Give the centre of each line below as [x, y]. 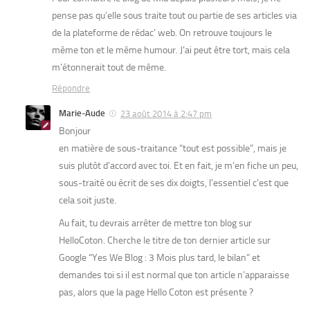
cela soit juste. [88, 200]
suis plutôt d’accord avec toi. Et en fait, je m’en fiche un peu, [179, 165]
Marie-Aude [82, 113]
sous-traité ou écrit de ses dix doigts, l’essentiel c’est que [174, 183]
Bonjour [75, 131]
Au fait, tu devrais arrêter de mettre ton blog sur [155, 223]
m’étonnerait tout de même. [109, 67]
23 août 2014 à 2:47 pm [166, 113]
